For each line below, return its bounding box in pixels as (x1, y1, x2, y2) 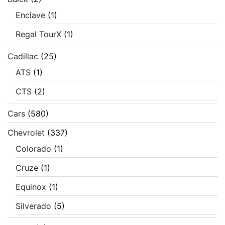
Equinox (16, 182, 46, 192)
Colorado (16, 144, 51, 154)
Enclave (16, 10, 45, 21)
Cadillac (8, 51, 38, 62)
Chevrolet (8, 128, 45, 138)
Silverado (16, 201, 51, 211)
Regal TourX (16, 29, 61, 40)
